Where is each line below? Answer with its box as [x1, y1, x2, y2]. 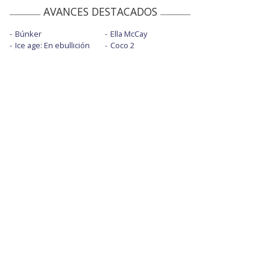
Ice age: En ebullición [15, 39, 90, 51]
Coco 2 [110, 39, 134, 51]
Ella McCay [110, 28, 147, 39]
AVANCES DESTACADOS [43, 4, 157, 19]
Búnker [15, 28, 42, 39]
